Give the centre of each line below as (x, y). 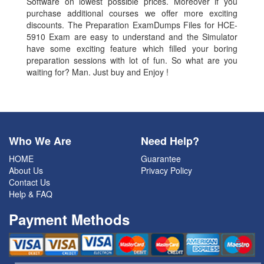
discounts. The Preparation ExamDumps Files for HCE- (132, 25)
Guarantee (161, 159)
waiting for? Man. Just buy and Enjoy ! (98, 72)
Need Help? (170, 141)
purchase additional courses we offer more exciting (132, 13)
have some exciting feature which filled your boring (132, 49)
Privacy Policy (166, 171)
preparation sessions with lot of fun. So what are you (132, 60)
